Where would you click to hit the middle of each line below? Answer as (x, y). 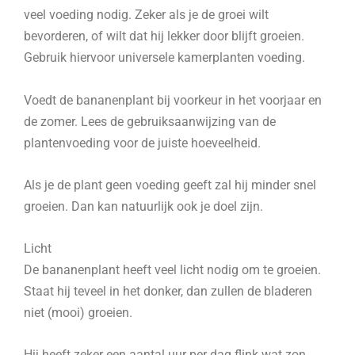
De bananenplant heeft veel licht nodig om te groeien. (172, 270)
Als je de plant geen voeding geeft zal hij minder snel (170, 185)
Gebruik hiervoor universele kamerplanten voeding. (164, 58)
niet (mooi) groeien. (78, 313)
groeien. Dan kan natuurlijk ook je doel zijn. (143, 206)
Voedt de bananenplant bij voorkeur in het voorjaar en (173, 100)
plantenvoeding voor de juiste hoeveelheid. (142, 143)
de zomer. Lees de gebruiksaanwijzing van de (150, 121)
